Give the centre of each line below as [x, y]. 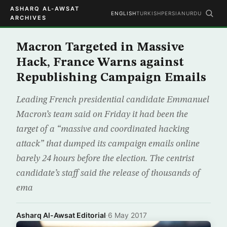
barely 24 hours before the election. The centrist [105, 159]
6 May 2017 [127, 215]
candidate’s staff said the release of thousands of [108, 173]
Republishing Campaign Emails [111, 78]
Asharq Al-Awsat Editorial [61, 215]
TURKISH [149, 13]
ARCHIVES [28, 18]
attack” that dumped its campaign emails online [108, 144]
